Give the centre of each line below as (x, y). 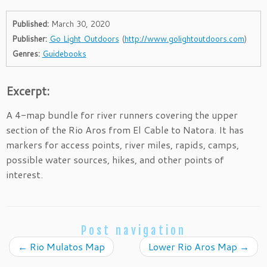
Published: (30, 24)
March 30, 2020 (80, 24)
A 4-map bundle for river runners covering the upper (122, 114)
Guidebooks (64, 54)
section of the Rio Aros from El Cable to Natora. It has (125, 129)
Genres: (26, 54)
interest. (24, 174)
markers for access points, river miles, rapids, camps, (122, 144)
